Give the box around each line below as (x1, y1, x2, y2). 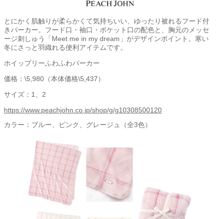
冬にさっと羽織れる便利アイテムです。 (4, 44, 127, 52)
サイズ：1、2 (4, 90, 46, 99)
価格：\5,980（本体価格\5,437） (4, 75, 105, 83)
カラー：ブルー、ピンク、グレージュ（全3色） (4, 121, 152, 129)
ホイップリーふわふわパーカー (4, 59, 100, 67)
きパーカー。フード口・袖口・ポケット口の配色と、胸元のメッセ (4, 26, 209, 34)
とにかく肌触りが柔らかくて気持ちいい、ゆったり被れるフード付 (4, 17, 209, 25)
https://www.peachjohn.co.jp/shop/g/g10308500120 (4, 106, 162, 114)
